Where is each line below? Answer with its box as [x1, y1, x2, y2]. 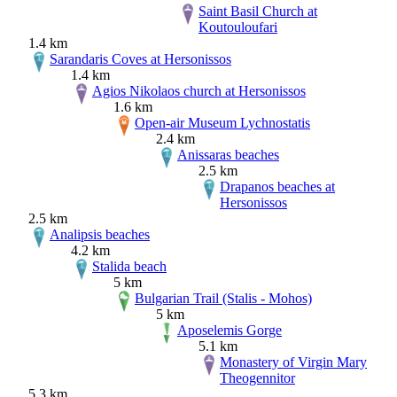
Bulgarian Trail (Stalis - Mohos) [135, 291, 312, 307]
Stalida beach [92, 259, 167, 275]
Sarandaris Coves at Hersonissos [50, 51, 231, 67]
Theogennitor [220, 370, 295, 386]
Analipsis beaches [50, 227, 150, 243]
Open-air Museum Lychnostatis [135, 115, 310, 131]
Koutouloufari [198, 19, 277, 35]
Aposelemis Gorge [177, 323, 282, 339]
